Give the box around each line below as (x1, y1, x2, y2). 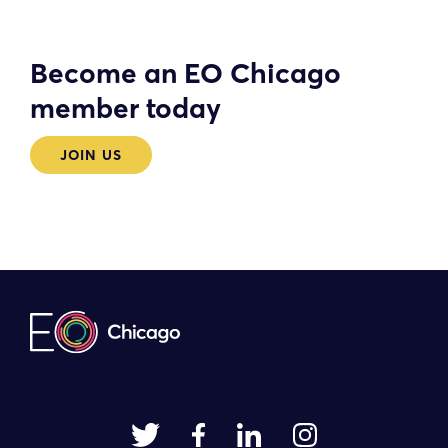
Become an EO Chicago (30, 55, 341, 90)
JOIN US (59, 145, 123, 164)
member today (30, 90, 221, 125)
